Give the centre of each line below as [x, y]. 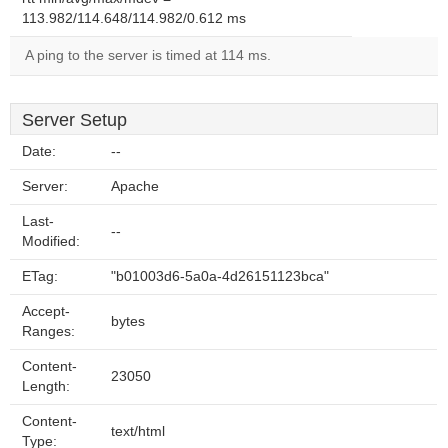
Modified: [51, 241]
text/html [138, 431]
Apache [135, 186]
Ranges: [48, 331]
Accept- [46, 311]
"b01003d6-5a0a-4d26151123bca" [220, 276]
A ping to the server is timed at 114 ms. [148, 55]
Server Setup [74, 120]
